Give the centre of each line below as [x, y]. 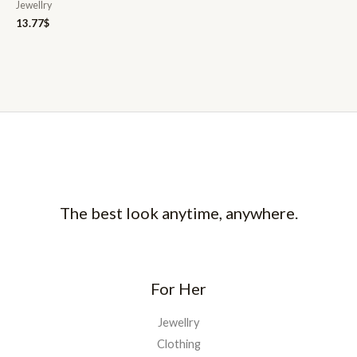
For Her [178, 288]
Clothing [178, 343]
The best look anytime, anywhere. [178, 212]
